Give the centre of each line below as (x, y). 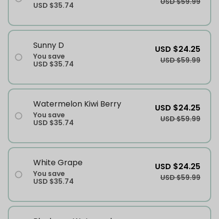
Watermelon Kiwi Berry (77, 104)
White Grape (58, 162)
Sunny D (49, 45)
